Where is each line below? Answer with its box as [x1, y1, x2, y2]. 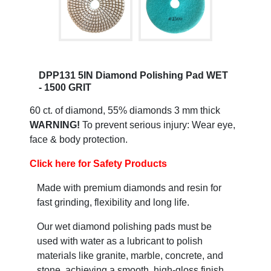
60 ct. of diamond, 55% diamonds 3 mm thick [30, 105, 220, 116]
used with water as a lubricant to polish [37, 236, 203, 246]
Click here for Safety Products [30, 158, 167, 169]
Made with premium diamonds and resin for [37, 183, 221, 193]
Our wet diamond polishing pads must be [37, 221, 212, 232]
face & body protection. [30, 134, 128, 145]
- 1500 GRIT [39, 82, 91, 93]
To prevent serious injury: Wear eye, [80, 120, 235, 130]
